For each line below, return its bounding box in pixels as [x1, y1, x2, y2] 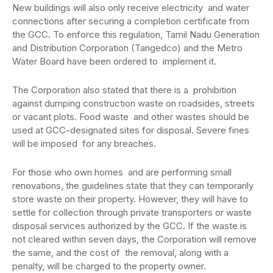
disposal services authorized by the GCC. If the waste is [12, 219, 247, 232]
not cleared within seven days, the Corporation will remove [12, 233, 257, 245]
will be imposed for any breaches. [12, 137, 156, 149]
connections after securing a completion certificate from [12, 15, 249, 27]
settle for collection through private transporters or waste [12, 206, 252, 218]
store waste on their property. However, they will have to [12, 193, 248, 205]
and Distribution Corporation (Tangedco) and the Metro [12, 41, 243, 54]
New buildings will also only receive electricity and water [12, 1, 249, 13]
